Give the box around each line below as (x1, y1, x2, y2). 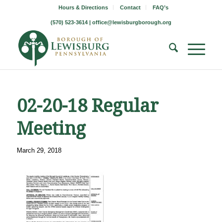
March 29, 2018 (16, 147, 61, 154)
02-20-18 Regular (16, 95, 159, 116)
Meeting (16, 118, 86, 139)
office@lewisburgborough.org (92, 19, 171, 25)
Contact (119, 4, 141, 10)
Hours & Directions (58, 4, 108, 10)
